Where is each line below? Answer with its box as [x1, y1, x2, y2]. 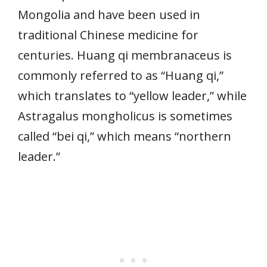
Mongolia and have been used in [18, 6, 200, 23]
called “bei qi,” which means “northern [18, 128, 231, 144]
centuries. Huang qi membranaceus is [18, 46, 232, 63]
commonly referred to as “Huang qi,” [18, 67, 223, 83]
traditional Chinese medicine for [18, 26, 198, 43]
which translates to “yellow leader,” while [18, 87, 247, 104]
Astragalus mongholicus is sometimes [18, 107, 232, 124]
